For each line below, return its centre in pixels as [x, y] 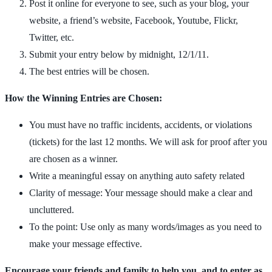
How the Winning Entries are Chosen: [83, 98]
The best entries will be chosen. [89, 71]
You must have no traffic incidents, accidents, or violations [141, 124]
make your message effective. [86, 243]
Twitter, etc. [52, 37]
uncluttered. [52, 209]
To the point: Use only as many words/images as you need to [145, 226]
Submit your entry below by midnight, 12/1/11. [119, 54]
